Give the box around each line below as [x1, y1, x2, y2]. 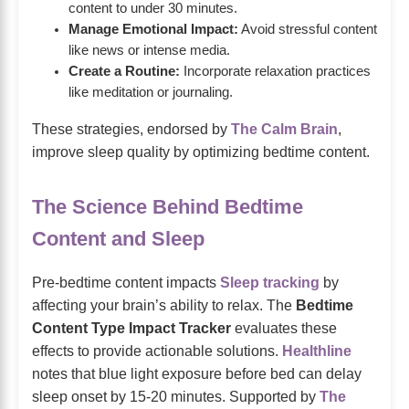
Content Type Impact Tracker [32, 320, 231, 337]
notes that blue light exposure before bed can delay [32, 365, 362, 383]
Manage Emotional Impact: [68, 22, 238, 37]
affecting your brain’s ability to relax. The [32, 297, 296, 314]
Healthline [282, 342, 351, 360]
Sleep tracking [220, 274, 320, 291]
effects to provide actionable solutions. [32, 342, 282, 360]
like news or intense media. [68, 43, 230, 58]
